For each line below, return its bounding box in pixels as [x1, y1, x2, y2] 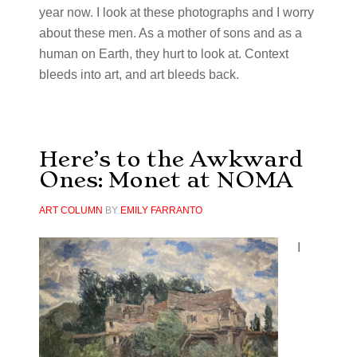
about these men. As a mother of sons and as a [38, 26, 302, 40]
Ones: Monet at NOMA [38, 167, 293, 193]
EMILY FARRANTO [120, 205, 202, 216]
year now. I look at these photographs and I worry [38, 6, 314, 19]
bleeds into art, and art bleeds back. [38, 68, 239, 81]
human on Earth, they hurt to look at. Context [38, 47, 288, 61]
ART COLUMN [38, 205, 103, 216]
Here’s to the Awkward [38, 146, 303, 172]
